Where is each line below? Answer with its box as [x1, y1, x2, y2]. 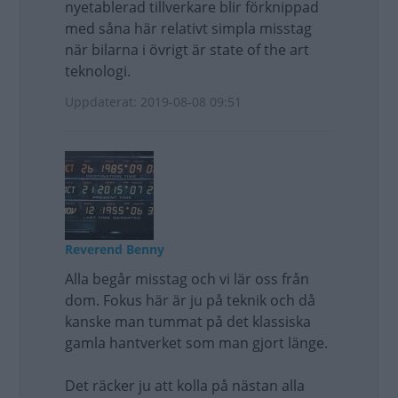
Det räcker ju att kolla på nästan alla [65, 376, 305, 395]
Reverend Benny [65, 241, 164, 258]
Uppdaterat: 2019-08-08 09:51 [65, 93, 242, 110]
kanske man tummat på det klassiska [65, 312, 311, 331]
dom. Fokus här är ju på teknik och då [65, 291, 315, 310]
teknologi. [65, 61, 131, 81]
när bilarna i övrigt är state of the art [65, 40, 309, 60]
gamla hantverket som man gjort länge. [65, 333, 328, 353]
